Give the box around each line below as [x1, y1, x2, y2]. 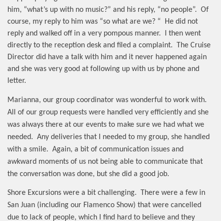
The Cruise [177, 41, 211, 50]
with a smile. [7, 145, 48, 153]
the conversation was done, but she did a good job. [7, 170, 169, 178]
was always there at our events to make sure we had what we [7, 120, 204, 129]
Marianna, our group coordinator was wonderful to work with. [7, 96, 207, 104]
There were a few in [141, 188, 205, 197]
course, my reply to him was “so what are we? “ [7, 18, 161, 26]
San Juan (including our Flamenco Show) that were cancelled [7, 201, 201, 209]
